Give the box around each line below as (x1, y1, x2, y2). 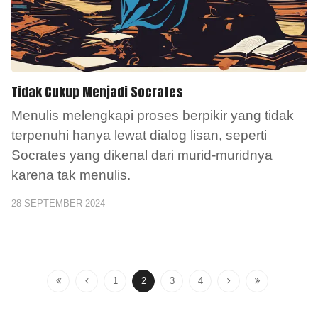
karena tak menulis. (11, 167, 131, 182)
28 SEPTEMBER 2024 (11, 197, 105, 209)
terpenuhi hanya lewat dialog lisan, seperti (11, 127, 267, 143)
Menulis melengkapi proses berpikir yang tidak (11, 107, 294, 123)
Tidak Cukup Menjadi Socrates (11, 82, 183, 102)
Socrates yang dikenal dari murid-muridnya (11, 147, 273, 163)
